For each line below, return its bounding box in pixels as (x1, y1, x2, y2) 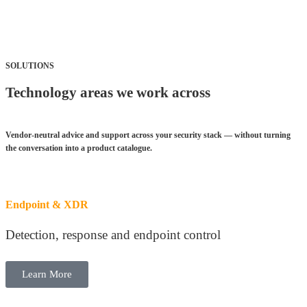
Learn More (22, 269, 72, 280)
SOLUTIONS (5, 61, 54, 71)
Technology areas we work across (5, 84, 210, 101)
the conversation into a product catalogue (5, 144, 150, 153)
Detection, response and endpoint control (5, 228, 221, 243)
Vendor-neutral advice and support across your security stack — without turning (5, 131, 291, 140)
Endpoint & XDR (5, 198, 88, 212)
